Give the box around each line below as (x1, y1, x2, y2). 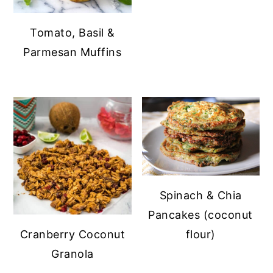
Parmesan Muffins (23, 45, 122, 58)
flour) (185, 227, 216, 241)
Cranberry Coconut (19, 227, 126, 241)
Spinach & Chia (159, 188, 242, 202)
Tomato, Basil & (30, 26, 115, 39)
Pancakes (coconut (148, 208, 253, 221)
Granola (51, 247, 94, 260)
